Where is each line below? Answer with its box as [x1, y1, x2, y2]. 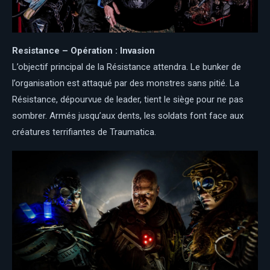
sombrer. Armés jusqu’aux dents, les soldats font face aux [12, 110, 243, 121]
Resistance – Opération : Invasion [12, 45, 155, 56]
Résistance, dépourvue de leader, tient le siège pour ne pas [12, 93, 243, 105]
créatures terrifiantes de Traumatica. [12, 126, 156, 137]
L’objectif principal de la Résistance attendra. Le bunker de [12, 61, 241, 72]
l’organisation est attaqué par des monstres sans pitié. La [12, 77, 239, 89]
